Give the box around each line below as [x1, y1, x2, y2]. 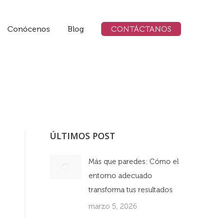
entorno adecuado [89, 171, 152, 180]
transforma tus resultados [89, 185, 173, 194]
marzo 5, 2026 [89, 202, 137, 211]
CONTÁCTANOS [111, 24, 171, 34]
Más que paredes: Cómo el [89, 157, 179, 166]
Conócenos [7, 24, 50, 34]
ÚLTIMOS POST [50, 130, 115, 142]
